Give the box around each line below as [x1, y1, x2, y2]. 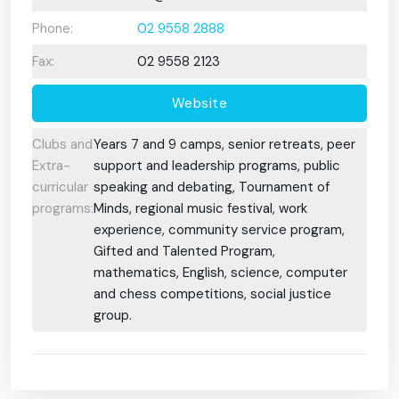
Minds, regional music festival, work [94, 199, 307, 218]
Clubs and [32, 135, 93, 154]
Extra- [32, 157, 70, 175]
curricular [32, 178, 88, 197]
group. [94, 306, 132, 325]
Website [171, 94, 228, 112]
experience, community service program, [94, 221, 345, 240]
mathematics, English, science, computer [94, 264, 347, 282]
